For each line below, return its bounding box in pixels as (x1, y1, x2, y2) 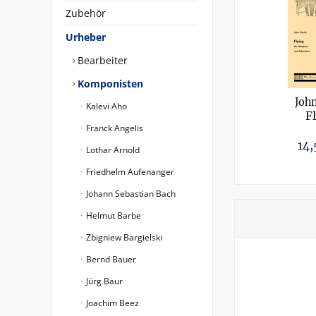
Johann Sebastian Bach (84, 188, 176, 200)
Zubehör (66, 6, 106, 20)
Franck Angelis (84, 122, 143, 134)
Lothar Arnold (84, 144, 140, 156)
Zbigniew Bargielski (84, 231, 162, 243)
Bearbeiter (75, 54, 128, 67)
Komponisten (75, 77, 143, 90)
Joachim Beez (84, 297, 139, 309)
